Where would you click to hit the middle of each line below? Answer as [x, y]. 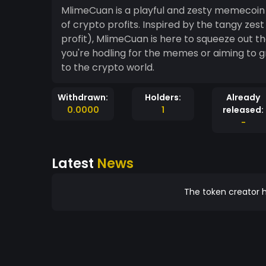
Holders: [163, 97]
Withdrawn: [83, 97]
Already [243, 97]
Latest [74, 163]
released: [243, 110]
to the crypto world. [108, 67]
